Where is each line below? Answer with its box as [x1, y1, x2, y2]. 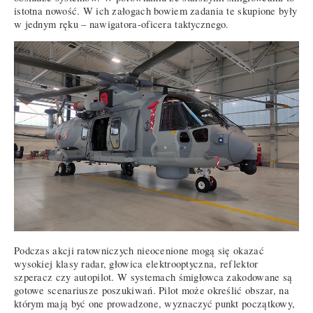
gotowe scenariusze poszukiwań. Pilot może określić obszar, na [14, 284, 289, 298]
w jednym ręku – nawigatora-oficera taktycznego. [14, 17, 229, 31]
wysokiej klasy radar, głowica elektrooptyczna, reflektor [14, 257, 259, 271]
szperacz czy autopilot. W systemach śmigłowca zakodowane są [14, 270, 293, 284]
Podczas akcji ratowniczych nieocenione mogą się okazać [14, 244, 264, 258]
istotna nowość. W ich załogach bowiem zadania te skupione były [14, 4, 298, 18]
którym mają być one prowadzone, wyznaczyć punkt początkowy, [14, 297, 296, 311]
